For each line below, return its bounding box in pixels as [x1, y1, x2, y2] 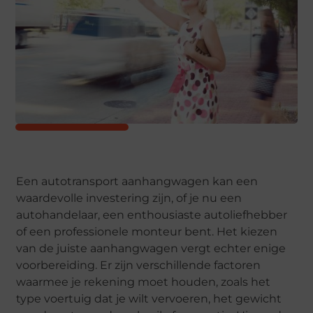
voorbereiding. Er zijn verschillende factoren [16, 259, 261, 272]
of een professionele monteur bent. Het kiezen [16, 225, 278, 239]
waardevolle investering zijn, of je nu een [16, 191, 242, 205]
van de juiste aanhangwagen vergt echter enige [16, 242, 286, 256]
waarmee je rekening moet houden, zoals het [16, 275, 271, 289]
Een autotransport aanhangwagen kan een [16, 175, 259, 189]
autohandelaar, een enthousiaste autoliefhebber [16, 208, 288, 222]
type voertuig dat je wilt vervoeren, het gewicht [16, 292, 282, 306]
